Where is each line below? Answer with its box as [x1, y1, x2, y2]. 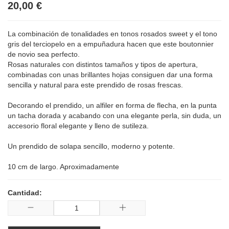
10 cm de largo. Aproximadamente [8, 163, 119, 171]
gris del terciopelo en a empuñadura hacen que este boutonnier [8, 40, 214, 49]
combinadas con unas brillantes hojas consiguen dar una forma [8, 71, 213, 79]
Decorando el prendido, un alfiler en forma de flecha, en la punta [8, 101, 217, 110]
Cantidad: [8, 189, 42, 197]
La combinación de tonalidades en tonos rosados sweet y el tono [8, 30, 217, 38]
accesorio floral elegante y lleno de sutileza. [8, 122, 149, 130]
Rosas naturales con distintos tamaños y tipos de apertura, [8, 60, 198, 69]
